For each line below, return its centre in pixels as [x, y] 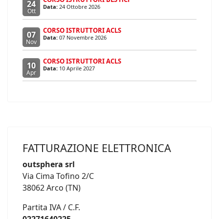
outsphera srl [49, 164]
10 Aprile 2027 [77, 68]
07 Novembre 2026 [83, 38]
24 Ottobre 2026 [80, 7]
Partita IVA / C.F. [51, 208]
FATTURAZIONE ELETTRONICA [97, 148]
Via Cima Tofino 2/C [58, 176]
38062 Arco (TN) [52, 188]
